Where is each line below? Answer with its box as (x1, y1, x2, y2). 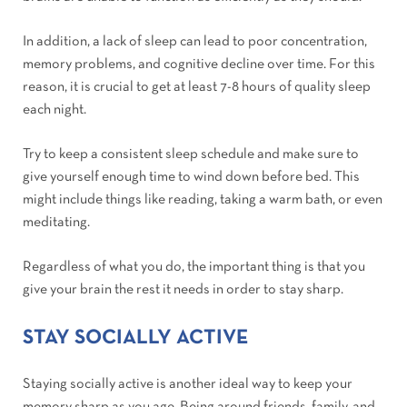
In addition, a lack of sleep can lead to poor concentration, (23, 35, 367, 49)
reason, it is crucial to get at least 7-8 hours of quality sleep (23, 81, 371, 94)
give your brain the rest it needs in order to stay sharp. (23, 283, 343, 297)
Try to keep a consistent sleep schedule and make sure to (23, 148, 359, 162)
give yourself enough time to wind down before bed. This (23, 171, 360, 184)
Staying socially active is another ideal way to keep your (23, 378, 352, 392)
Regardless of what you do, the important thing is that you (23, 261, 365, 274)
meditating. (23, 216, 90, 230)
